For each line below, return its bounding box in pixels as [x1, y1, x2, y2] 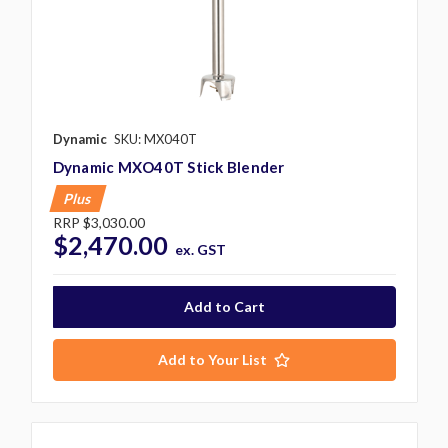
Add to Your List [158, 350, 267, 368]
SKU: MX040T [113, 130, 197, 147]
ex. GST [175, 240, 227, 258]
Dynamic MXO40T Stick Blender [52, 157, 285, 176]
